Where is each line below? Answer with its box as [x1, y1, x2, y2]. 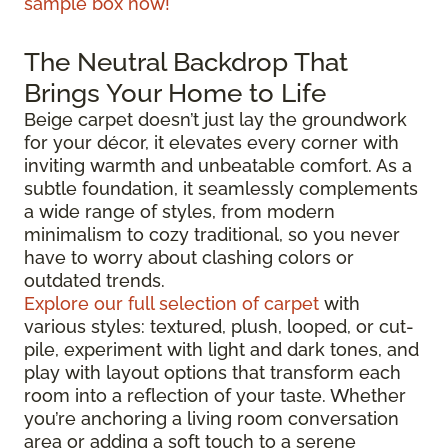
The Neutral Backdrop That [24, 45, 348, 77]
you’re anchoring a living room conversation [24, 407, 399, 429]
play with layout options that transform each [24, 361, 401, 383]
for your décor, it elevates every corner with [24, 131, 399, 153]
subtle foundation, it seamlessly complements [24, 177, 418, 199]
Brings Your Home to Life [24, 76, 326, 108]
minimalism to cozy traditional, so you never [24, 223, 400, 245]
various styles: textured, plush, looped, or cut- [24, 315, 414, 337]
